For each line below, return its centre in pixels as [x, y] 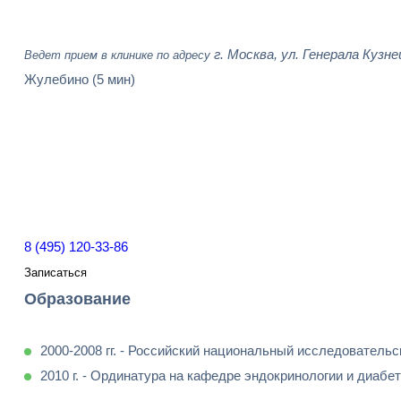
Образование [77, 299]
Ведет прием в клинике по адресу [117, 55]
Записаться [55, 273]
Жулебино [56, 79]
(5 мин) [114, 79]
